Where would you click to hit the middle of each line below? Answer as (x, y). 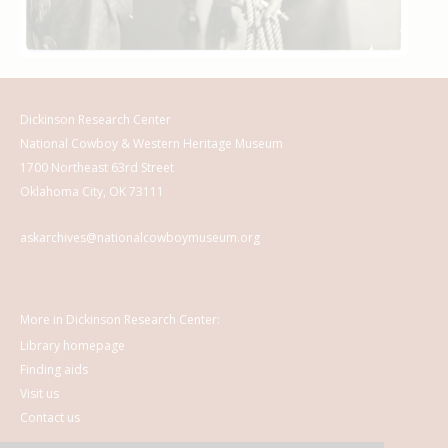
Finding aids (54, 370)
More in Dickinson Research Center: (120, 320)
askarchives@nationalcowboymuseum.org (140, 238)
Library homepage (72, 346)
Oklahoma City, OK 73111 (92, 192)
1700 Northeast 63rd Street (97, 168)
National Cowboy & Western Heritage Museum (151, 144)
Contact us (50, 418)
